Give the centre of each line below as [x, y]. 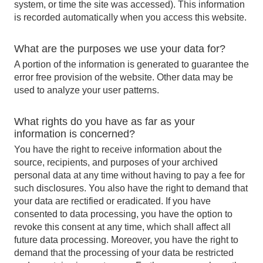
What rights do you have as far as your [104, 122]
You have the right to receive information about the [118, 149]
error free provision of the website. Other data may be [124, 77]
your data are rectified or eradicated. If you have [112, 201]
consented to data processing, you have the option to [123, 214]
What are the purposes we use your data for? [120, 49]
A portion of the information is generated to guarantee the [131, 64]
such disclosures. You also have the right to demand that [131, 188]
